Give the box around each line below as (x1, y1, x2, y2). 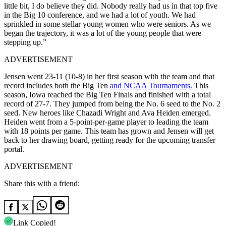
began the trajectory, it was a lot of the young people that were (4, 28, 201, 37)
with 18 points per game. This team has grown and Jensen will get (4, 126, 214, 135)
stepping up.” (4, 37, 46, 46)
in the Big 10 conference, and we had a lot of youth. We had (4, 10, 196, 19)
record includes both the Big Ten (4, 81, 110, 90)
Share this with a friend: (4, 179, 80, 188)
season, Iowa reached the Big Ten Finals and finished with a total (4, 90, 211, 99)
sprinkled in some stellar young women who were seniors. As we (4, 19, 211, 28)
